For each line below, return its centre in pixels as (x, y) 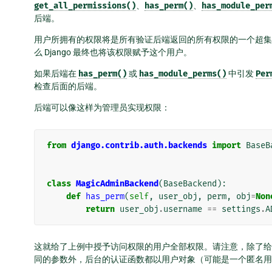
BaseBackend (190, 184)
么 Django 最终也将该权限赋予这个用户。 (113, 53)
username (183, 209)
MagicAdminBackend (117, 184)
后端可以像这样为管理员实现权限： (102, 108)
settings (241, 209)
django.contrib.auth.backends (139, 146)
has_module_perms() (183, 74)
